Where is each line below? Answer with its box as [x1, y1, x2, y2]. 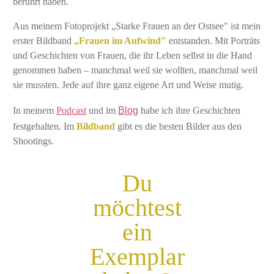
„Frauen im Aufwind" [74, 35, 166, 46]
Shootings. [13, 136, 54, 147]
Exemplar [89, 243, 185, 271]
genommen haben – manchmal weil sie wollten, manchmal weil [13, 65, 257, 76]
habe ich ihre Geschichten [138, 105, 240, 116]
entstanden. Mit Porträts [166, 35, 260, 46]
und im [86, 105, 118, 116]
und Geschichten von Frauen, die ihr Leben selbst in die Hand [13, 50, 252, 61]
